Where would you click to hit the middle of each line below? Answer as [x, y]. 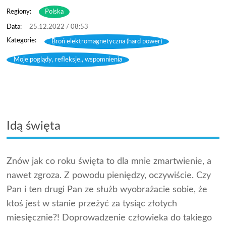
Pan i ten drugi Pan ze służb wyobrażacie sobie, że [107, 189]
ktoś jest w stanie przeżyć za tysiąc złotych [92, 204]
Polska [54, 12]
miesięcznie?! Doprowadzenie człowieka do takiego [109, 218]
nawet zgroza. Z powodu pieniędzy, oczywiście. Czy [109, 175]
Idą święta [34, 126]
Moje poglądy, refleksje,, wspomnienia [68, 60]
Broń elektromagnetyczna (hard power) [107, 41]
